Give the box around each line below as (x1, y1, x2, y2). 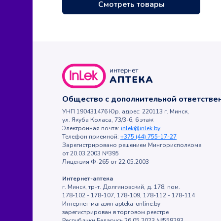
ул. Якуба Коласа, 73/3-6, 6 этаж (62, 116, 153, 124)
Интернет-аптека (62, 175, 113, 183)
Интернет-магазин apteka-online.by (62, 200, 160, 208)
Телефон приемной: (62, 133, 120, 141)
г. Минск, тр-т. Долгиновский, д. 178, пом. (62, 183, 180, 191)
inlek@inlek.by (121, 124, 160, 133)
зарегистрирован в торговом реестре (62, 208, 169, 217)
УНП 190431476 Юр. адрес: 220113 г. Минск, (62, 108, 189, 116)
